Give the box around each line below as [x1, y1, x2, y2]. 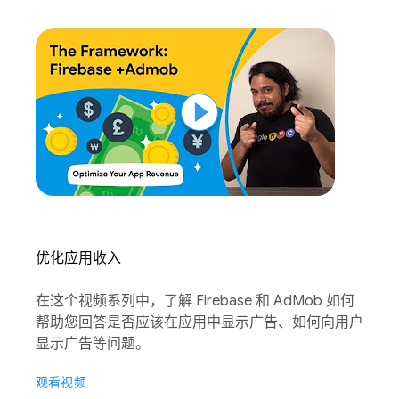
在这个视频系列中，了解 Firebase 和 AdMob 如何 [36, 292, 354, 311]
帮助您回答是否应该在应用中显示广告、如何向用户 [36, 313, 363, 332]
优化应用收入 [36, 249, 121, 268]
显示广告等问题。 [36, 335, 150, 354]
